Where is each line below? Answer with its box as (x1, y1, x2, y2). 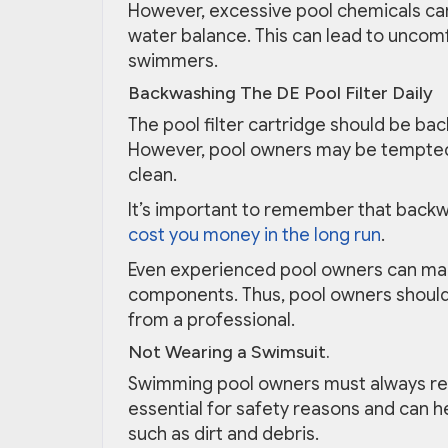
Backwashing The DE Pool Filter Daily (128, 82, 433, 105)
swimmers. (128, 50, 218, 73)
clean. (128, 164, 177, 187)
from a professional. (128, 309, 295, 332)
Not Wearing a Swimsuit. (128, 341, 330, 364)
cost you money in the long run (128, 224, 381, 247)
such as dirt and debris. (128, 423, 319, 446)
